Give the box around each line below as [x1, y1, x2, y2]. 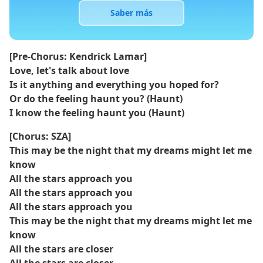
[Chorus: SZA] [9, 130, 71, 143]
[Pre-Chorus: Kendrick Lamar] [9, 50, 147, 63]
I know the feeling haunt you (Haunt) [9, 106, 184, 119]
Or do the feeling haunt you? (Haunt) [9, 92, 183, 105]
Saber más [110, 7, 153, 18]
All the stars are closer [9, 242, 113, 255]
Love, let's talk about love [9, 64, 129, 77]
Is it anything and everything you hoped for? [9, 78, 219, 91]
